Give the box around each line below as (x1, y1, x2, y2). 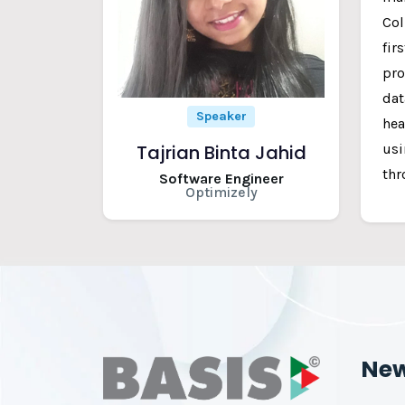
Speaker (195, 108, 247, 125)
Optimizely (184, 184, 258, 202)
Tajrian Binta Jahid (136, 140, 306, 166)
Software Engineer (158, 170, 284, 188)
